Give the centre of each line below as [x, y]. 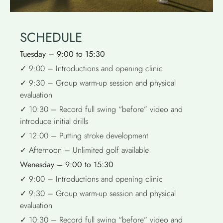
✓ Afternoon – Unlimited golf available [84, 150]
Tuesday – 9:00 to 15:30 [62, 54]
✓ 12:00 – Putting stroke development [84, 136]
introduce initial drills [54, 121]
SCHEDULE [51, 37]
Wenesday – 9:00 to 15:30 [67, 165]
